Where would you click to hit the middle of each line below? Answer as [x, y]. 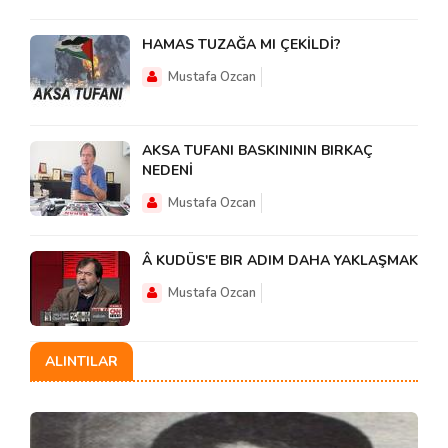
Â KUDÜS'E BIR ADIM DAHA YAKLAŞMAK [280, 260]
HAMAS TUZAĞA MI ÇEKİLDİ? [241, 44]
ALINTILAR [81, 361]
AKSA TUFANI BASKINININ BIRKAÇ [257, 150]
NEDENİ [167, 170]
